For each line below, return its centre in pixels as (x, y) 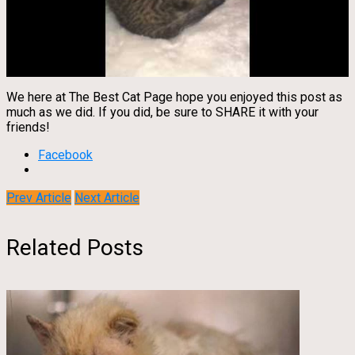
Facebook (65, 155)
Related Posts (75, 248)
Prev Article (39, 198)
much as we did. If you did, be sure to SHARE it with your (162, 112)
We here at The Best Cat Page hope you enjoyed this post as (174, 97)
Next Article (107, 198)
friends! (28, 127)
